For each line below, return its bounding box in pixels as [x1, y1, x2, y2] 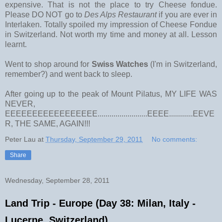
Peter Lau [5, 135, 36, 143]
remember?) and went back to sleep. [5, 69, 132, 78]
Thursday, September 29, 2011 [46, 135, 143, 143]
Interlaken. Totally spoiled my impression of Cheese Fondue [5, 20, 217, 29]
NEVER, [5, 99, 35, 108]
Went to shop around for [5, 59, 92, 68]
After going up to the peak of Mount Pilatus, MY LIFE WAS [5, 89, 217, 98]
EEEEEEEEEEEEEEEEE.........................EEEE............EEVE [5, 109, 215, 118]
